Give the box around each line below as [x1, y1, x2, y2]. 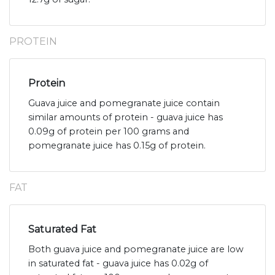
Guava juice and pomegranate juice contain [28, 98, 220, 109]
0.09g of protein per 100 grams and [28, 126, 189, 137]
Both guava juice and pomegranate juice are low [28, 244, 244, 255]
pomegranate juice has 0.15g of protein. [28, 140, 206, 152]
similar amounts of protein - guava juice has [28, 112, 223, 123]
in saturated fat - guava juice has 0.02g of [28, 258, 208, 269]
